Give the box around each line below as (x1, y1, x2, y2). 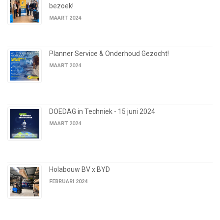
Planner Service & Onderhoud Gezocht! (49, 50, 169, 58)
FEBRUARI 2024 (49, 178, 87, 185)
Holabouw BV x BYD (49, 165, 110, 174)
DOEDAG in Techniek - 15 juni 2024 (49, 108, 155, 116)
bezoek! (49, 2, 74, 10)
